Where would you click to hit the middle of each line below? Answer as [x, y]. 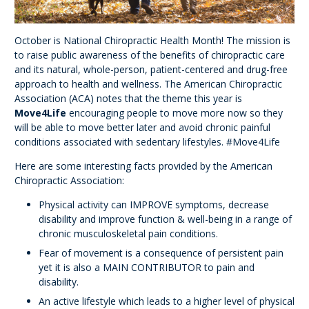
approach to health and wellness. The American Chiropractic [148, 83]
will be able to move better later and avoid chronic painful [142, 127]
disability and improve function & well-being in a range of [165, 219]
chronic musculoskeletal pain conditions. [128, 233]
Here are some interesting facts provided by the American [143, 166]
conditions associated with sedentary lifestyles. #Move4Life [147, 141]
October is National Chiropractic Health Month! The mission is [152, 40]
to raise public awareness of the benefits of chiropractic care [150, 54]
